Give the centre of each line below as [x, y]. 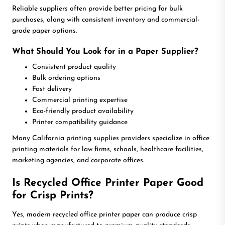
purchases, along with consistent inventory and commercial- [106, 20]
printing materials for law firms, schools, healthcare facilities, [108, 149]
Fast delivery [52, 89]
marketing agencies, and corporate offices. [78, 160]
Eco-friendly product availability [83, 111]
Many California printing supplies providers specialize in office [111, 138]
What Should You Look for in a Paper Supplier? [105, 51]
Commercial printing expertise [80, 100]
